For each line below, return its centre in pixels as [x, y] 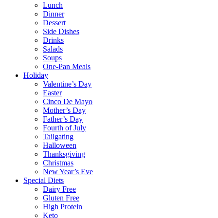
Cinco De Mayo [68, 101]
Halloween [60, 145]
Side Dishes [61, 31]
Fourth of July [64, 128]
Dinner [54, 14]
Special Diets [44, 180]
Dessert [54, 23]
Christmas [58, 163]
